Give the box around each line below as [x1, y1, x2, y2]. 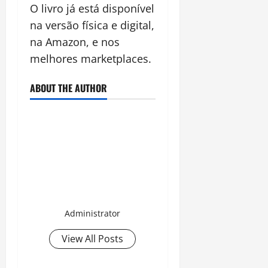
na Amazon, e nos [30, 34, 120, 49]
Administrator [65, 207, 121, 219]
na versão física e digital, [30, 17, 154, 32]
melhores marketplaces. [30, 51, 151, 66]
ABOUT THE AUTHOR [30, 80, 107, 95]
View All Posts [62, 232, 124, 245]
